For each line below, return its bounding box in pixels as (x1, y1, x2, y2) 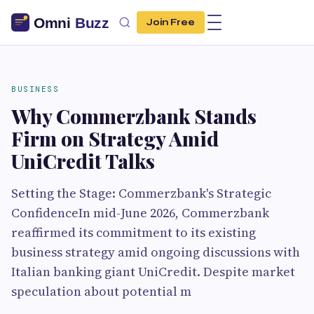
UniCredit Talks (11, 148, 155, 174)
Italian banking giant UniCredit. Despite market (11, 263, 295, 280)
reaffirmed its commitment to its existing (11, 224, 256, 241)
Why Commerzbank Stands (11, 103, 257, 129)
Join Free (146, 17, 195, 28)
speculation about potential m (11, 282, 191, 300)
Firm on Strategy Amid (11, 125, 219, 151)
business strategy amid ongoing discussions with (11, 243, 300, 261)
